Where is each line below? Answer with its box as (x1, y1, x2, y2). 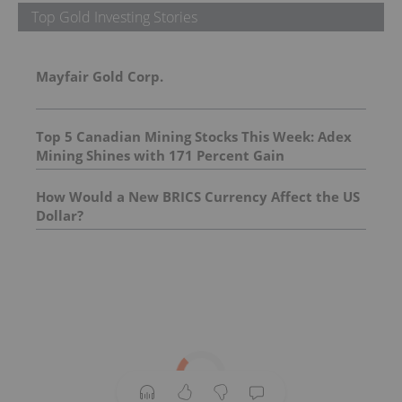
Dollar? (36, 206, 83, 225)
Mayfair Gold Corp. (36, 67, 163, 86)
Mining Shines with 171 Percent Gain (36, 146, 284, 165)
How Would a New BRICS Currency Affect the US (36, 188, 360, 206)
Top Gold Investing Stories (31, 7, 197, 28)
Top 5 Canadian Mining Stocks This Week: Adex (36, 127, 352, 146)
